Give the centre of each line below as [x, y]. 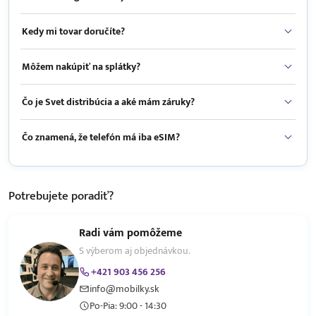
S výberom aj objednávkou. [135, 251]
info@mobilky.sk [124, 289]
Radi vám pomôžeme [130, 233]
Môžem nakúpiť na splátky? [81, 67]
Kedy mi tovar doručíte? [73, 32]
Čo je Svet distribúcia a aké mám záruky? [108, 102]
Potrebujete [40, 196]
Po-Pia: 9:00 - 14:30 [128, 306]
